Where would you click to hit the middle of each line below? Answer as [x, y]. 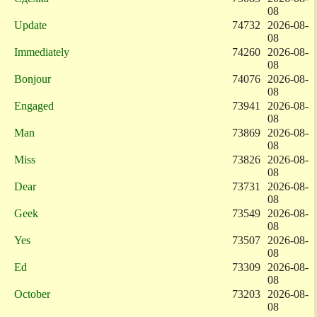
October [32, 294]
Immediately [42, 52]
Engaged [34, 106]
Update [30, 25]
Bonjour [33, 79]
